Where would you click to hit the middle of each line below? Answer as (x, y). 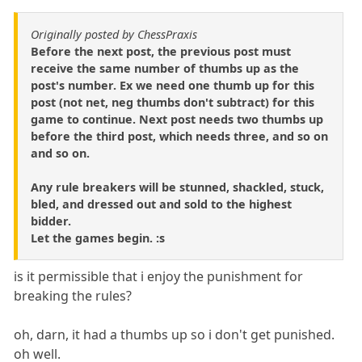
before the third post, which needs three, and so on (179, 137)
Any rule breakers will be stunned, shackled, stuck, (177, 187)
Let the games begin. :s (98, 238)
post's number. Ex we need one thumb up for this (173, 86)
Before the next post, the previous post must (161, 52)
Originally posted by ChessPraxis (114, 35)
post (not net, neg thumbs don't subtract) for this (173, 103)
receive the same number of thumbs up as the (165, 69)
